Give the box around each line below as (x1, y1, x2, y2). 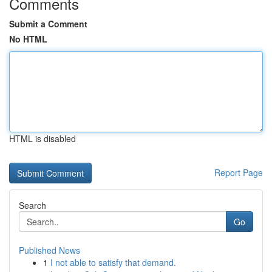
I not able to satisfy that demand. (50, 256, 176, 268)
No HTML (9, 33, 47, 45)
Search (19, 199, 46, 211)
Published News (19, 244, 80, 256)
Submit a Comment (9, 18, 87, 30)
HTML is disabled (9, 132, 76, 144)
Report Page (214, 166, 263, 178)
